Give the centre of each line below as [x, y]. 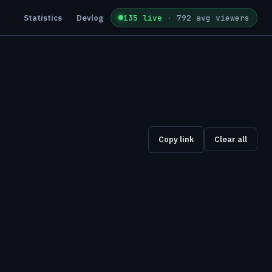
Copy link [176, 140]
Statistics [43, 18]
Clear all [231, 140]
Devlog [90, 18]
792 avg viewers [213, 18]
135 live [145, 18]
